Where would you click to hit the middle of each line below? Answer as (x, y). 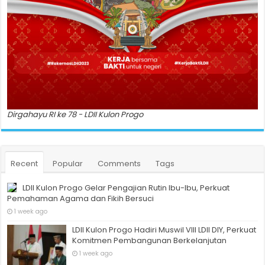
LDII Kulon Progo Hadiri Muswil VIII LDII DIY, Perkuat (164, 230)
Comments (119, 163)
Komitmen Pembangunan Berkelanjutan (150, 240)
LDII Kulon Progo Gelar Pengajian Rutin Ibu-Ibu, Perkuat (126, 188)
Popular (68, 163)
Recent (25, 163)
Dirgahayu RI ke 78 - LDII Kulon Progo (75, 114)
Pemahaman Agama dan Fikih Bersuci (81, 198)
